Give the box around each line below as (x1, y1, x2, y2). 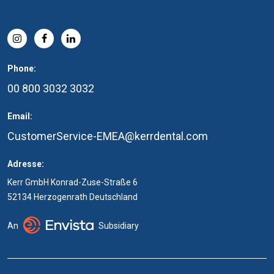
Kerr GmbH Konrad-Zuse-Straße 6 (7, 177, 138, 187)
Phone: (7, 64, 36, 73)
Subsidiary (98, 221, 139, 231)
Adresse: (7, 159, 44, 169)
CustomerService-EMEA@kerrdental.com (7, 130, 208, 143)
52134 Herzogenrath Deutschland (7, 192, 138, 202)
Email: (7, 111, 32, 121)
